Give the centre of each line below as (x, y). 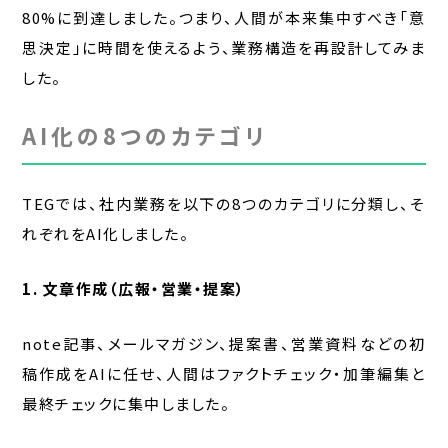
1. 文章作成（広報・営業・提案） (134, 289)
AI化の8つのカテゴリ (145, 135)
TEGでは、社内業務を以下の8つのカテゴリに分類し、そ (224, 204)
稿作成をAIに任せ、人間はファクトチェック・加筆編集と (224, 374)
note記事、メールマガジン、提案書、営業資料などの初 (224, 344)
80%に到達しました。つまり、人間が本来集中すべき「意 (224, 18)
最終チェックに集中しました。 (126, 404)
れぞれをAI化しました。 (106, 234)
